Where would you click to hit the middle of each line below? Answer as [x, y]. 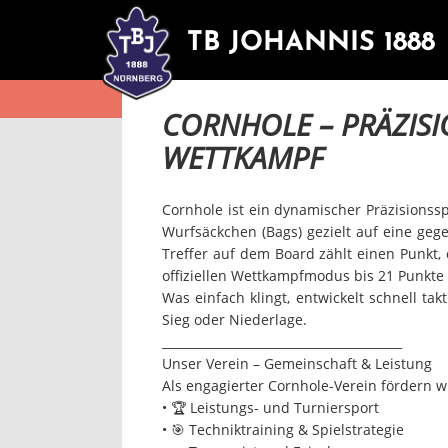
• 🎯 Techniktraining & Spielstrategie [283, 429]
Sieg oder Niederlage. [234, 319]
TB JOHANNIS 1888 [311, 43]
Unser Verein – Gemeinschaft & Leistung [297, 363]
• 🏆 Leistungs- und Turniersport [270, 407]
